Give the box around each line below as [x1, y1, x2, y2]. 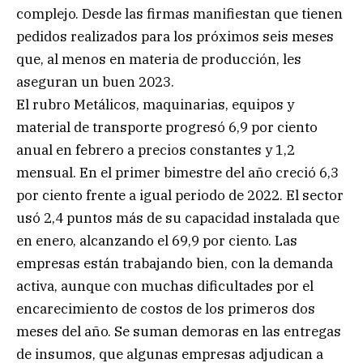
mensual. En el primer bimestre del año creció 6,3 [16, 163, 339, 181]
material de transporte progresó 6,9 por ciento [16, 117, 318, 136]
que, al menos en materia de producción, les [16, 49, 301, 68]
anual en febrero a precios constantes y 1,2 [16, 140, 295, 159]
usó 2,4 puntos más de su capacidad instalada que [16, 208, 340, 227]
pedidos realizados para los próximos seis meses [16, 27, 334, 45]
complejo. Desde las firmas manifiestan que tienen [16, 4, 343, 23]
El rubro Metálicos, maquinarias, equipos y [16, 95, 294, 113]
